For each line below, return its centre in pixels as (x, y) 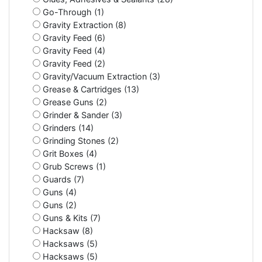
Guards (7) (62, 179)
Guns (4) (58, 192)
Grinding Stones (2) (80, 140)
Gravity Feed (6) (73, 37)
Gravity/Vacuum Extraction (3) (100, 76)
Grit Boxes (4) (69, 153)
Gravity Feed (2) (73, 63)
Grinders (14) (67, 127)
